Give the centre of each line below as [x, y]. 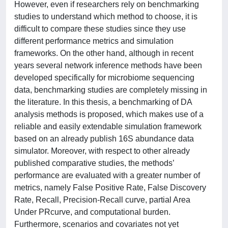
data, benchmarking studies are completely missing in [111, 90]
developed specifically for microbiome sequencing [104, 78]
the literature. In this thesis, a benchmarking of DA [103, 102]
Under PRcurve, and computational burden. [92, 212]
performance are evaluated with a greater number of [107, 175]
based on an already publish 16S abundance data [104, 139]
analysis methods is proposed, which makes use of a [109, 114]
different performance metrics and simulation [94, 41]
